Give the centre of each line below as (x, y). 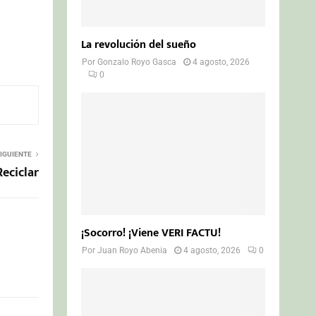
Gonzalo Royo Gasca (137, 62)
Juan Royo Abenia (133, 250)
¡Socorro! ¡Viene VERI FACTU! (151, 233)
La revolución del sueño (139, 44)
